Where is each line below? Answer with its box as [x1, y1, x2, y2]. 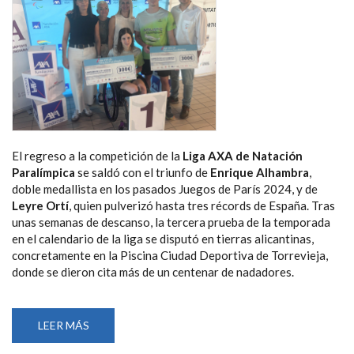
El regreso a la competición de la [12, 149, 183, 164]
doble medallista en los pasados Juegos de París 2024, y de [12, 182, 318, 197]
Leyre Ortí [12, 198, 69, 213]
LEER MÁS [37, 318, 89, 333]
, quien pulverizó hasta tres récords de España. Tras [69, 198, 335, 213]
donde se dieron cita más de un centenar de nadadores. [12, 265, 294, 280]
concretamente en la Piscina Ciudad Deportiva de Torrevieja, [12, 248, 328, 263]
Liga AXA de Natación [183, 149, 303, 164]
